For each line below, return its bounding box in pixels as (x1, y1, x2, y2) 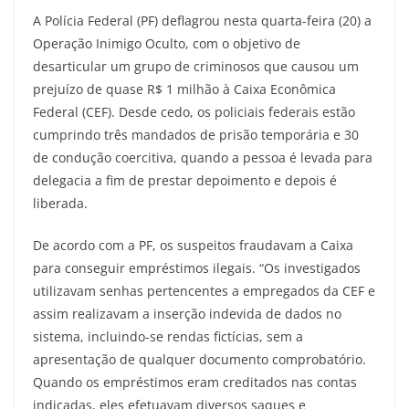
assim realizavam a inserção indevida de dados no (33, 304, 341, 322)
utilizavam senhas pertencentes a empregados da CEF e (33, 281, 375, 299)
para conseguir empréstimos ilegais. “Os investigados (33, 258, 361, 277)
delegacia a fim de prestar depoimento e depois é (33, 171, 337, 189)
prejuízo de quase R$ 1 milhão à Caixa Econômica (33, 79, 336, 98)
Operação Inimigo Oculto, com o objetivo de (33, 34, 300, 52)
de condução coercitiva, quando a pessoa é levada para (33, 148, 372, 166)
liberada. (33, 194, 88, 212)
